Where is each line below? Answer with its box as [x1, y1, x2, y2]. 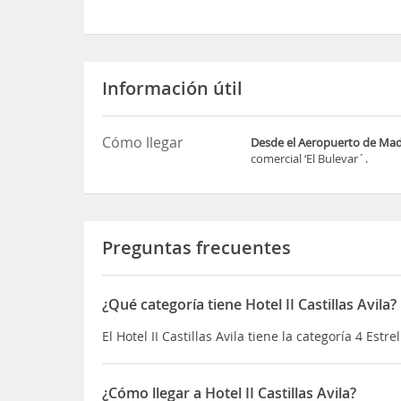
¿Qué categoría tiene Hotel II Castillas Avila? [102, 294, 397, 314]
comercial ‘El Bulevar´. [251, 149, 369, 166]
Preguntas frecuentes [102, 235, 292, 260]
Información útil [102, 75, 243, 100]
